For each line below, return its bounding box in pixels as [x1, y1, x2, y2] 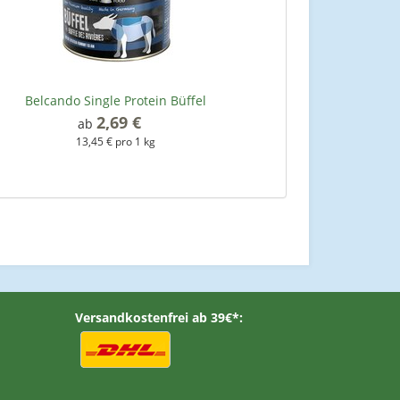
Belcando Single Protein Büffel [25, 91, 206, 109]
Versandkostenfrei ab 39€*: [74, 308, 243, 326]
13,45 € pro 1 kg [76, 133, 155, 148]
